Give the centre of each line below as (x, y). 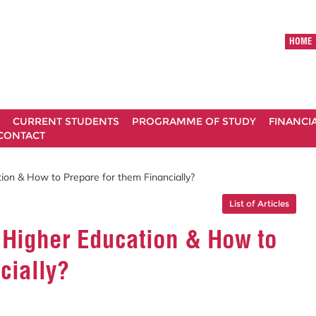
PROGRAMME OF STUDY (194, 121)
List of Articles (259, 203)
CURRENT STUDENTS (66, 121)
